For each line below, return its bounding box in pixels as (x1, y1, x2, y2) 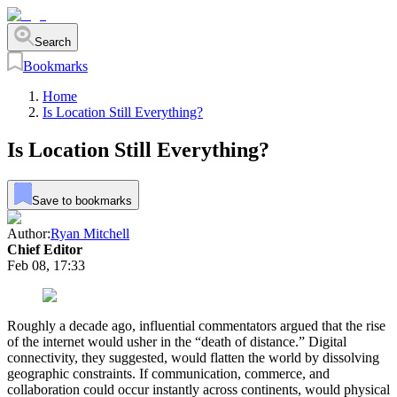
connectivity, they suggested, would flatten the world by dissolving (7, 349, 379, 365)
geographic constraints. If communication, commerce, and (7, 365, 330, 381)
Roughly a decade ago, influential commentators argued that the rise (7, 317, 385, 333)
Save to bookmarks (31, 193, 132, 207)
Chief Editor (7, 241, 82, 257)
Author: (7, 225, 51, 241)
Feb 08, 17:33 (7, 257, 85, 273)
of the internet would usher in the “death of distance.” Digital (7, 333, 346, 349)
